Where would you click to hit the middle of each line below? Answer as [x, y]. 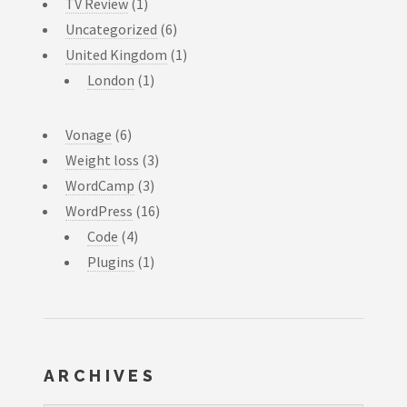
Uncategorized [111, 29]
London [111, 79]
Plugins [111, 261]
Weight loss [102, 159]
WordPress [99, 210]
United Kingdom [116, 54]
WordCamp [100, 185]
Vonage [89, 134]
